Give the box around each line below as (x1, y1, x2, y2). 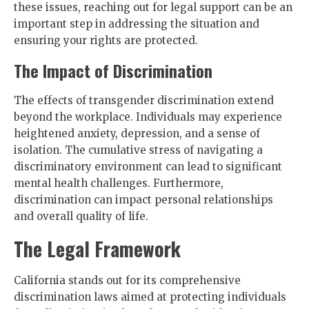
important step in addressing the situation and (14, 17, 259, 30)
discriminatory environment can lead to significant (14, 160, 282, 173)
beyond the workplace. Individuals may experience (14, 110, 282, 123)
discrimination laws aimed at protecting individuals (14, 290, 286, 303)
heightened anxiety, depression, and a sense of (14, 127, 260, 140)
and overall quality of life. (14, 210, 148, 223)
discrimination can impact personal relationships (14, 193, 273, 206)
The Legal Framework (14, 235, 181, 263)
